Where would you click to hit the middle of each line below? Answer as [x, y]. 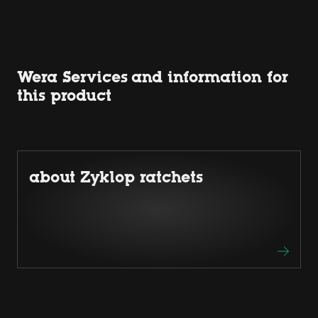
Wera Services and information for [153, 77]
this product [64, 95]
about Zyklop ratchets [116, 177]
